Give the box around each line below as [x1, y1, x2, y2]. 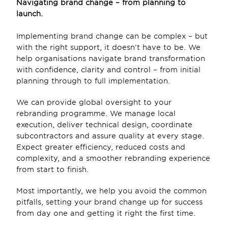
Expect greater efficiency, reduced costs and [16, 143, 185, 151]
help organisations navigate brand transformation [16, 54, 205, 63]
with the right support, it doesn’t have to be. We [16, 43, 201, 51]
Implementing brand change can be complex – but [16, 32, 208, 40]
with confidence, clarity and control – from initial [16, 66, 201, 74]
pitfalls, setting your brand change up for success [16, 198, 203, 206]
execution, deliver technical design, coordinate [16, 121, 192, 129]
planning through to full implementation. [16, 77, 175, 85]
